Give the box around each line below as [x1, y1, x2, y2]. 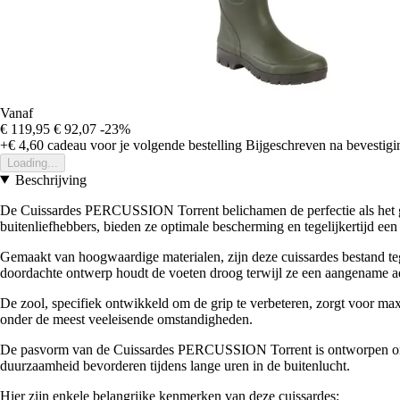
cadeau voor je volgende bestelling [44, 137, 242, 153]
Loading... [7, 155, 58, 170]
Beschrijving [14, 171, 87, 187]
